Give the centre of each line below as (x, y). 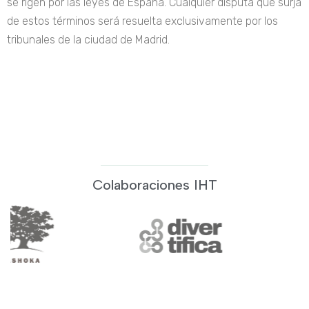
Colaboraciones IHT (154, 185)
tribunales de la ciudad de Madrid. (88, 40)
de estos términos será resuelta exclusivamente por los (142, 21)
